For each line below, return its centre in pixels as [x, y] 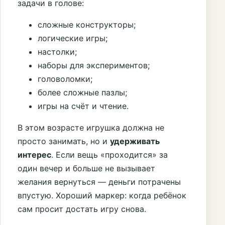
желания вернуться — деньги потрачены [99, 182]
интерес [34, 155]
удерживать [135, 141]
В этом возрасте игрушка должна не [91, 128]
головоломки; [65, 79]
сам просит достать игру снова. [82, 209]
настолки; [57, 52]
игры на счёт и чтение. [83, 106]
